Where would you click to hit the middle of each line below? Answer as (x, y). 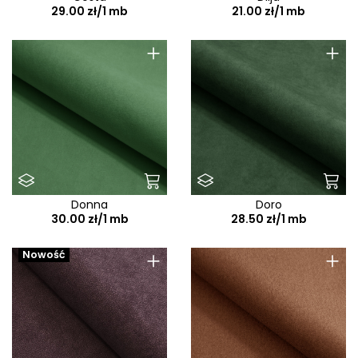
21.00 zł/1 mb (268, 12)
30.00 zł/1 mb (89, 219)
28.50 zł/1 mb (268, 219)
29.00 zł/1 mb (89, 12)
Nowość (44, 255)
